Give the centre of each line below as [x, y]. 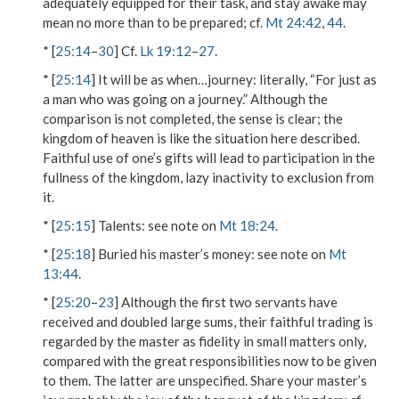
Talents [120, 225]
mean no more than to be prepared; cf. [154, 22]
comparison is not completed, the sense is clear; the [193, 118]
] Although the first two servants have [226, 302]
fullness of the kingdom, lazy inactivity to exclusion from [208, 177]
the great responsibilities [206, 361]
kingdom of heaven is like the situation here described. [201, 138]
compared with [87, 361]
